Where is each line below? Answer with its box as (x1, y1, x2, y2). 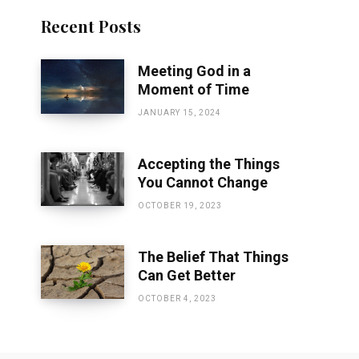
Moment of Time (137, 81, 249, 99)
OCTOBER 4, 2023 (137, 294, 216, 304)
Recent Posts (40, 15, 141, 37)
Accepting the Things (137, 155, 280, 173)
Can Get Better (137, 267, 236, 284)
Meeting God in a (137, 63, 251, 80)
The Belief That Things (137, 248, 288, 266)
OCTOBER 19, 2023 (137, 201, 222, 211)
